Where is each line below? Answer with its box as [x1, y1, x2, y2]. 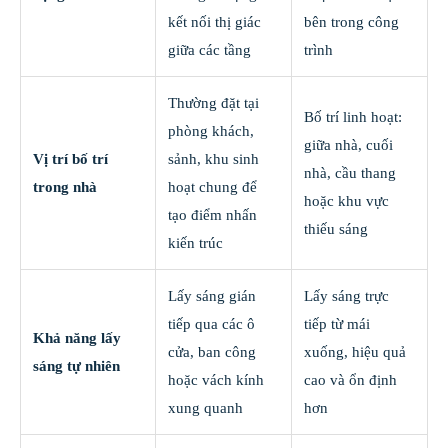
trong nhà [33, 179, 97, 196]
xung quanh [168, 400, 243, 417]
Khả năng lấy [33, 330, 121, 347]
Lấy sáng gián [168, 288, 256, 305]
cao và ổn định [304, 372, 397, 389]
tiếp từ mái [304, 316, 370, 333]
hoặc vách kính [168, 372, 264, 389]
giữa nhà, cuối [304, 137, 393, 154]
